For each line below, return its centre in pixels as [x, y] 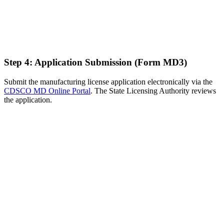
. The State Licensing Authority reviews [153, 90]
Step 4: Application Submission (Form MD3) [95, 62]
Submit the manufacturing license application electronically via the [108, 81]
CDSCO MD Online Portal [47, 90]
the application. [28, 99]
